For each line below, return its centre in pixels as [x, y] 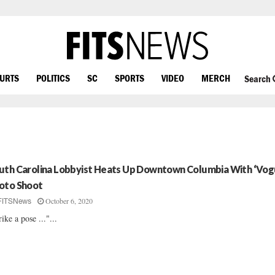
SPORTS [130, 78]
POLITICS [53, 78]
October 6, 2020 [69, 201]
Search [258, 79]
